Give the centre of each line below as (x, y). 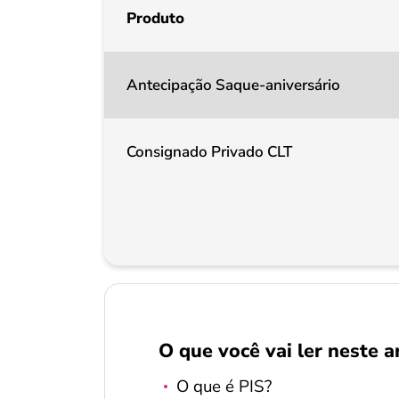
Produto (155, 18)
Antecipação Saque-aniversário (233, 85)
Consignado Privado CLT (209, 152)
